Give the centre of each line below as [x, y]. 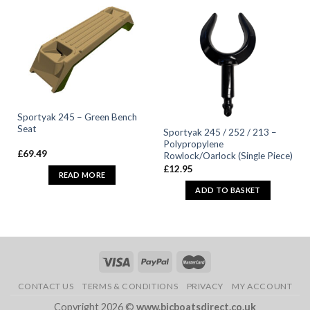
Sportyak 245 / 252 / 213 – [220, 133]
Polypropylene [193, 144]
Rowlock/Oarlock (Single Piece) [228, 156]
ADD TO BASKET [228, 190]
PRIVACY [205, 286]
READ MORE [82, 175]
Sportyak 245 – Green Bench [77, 117]
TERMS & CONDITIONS [130, 286]
